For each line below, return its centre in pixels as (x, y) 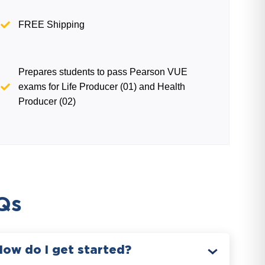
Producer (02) (47, 101)
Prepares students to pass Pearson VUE (103, 72)
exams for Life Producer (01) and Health (102, 87)
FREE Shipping (52, 25)
